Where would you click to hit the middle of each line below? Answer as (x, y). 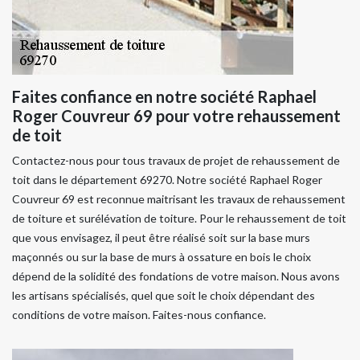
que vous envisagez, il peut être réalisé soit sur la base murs (161, 237)
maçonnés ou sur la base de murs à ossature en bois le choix (162, 256)
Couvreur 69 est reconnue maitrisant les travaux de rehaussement (179, 198)
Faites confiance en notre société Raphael (164, 96)
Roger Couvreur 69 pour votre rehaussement (176, 115)
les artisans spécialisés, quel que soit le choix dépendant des (164, 295)
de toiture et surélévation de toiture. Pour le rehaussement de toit (179, 218)
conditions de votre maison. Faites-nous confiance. (139, 314)
